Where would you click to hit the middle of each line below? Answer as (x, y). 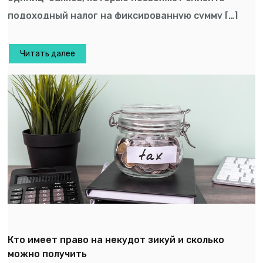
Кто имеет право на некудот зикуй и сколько (116, 240)
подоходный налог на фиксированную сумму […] (123, 15)
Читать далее (48, 54)
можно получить (48, 254)
